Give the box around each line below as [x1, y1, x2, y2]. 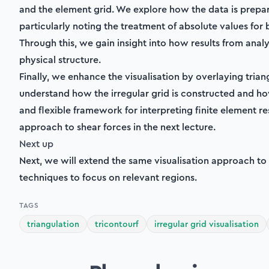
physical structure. [19, 53, 101, 67]
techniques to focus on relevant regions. [19, 171, 197, 184]
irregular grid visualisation [154, 218, 259, 230]
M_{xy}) [77, 10, 120, 22]
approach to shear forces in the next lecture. [19, 120, 216, 134]
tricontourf [95, 218, 139, 230]
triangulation [27, 218, 79, 230]
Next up [19, 137, 53, 151]
